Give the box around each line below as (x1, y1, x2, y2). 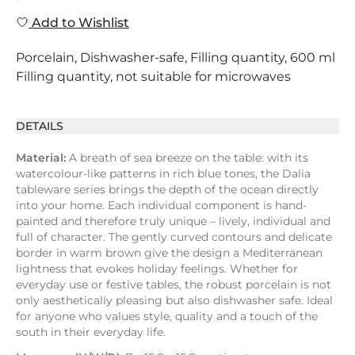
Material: (16, 151, 66, 165)
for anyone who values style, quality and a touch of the (16, 309, 318, 323)
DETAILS (16, 119, 63, 133)
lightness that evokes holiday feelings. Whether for (16, 261, 298, 276)
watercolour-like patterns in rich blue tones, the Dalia (16, 166, 311, 181)
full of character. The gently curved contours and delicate (16, 230, 332, 244)
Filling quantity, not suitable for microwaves (16, 69, 291, 84)
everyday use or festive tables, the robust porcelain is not (16, 277, 331, 292)
